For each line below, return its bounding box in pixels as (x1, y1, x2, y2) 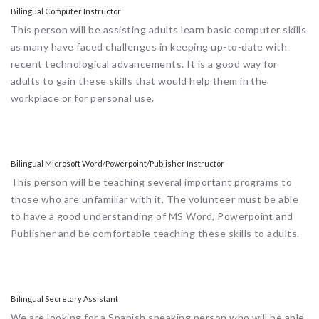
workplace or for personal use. (11, 92, 155, 105)
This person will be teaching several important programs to (11, 176, 293, 189)
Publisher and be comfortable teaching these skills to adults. (11, 227, 300, 240)
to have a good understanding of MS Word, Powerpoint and (11, 210, 293, 223)
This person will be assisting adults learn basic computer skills (11, 23, 307, 36)
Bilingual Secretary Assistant (11, 294, 118, 304)
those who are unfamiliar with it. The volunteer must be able (11, 193, 299, 206)
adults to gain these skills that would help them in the (11, 75, 268, 88)
